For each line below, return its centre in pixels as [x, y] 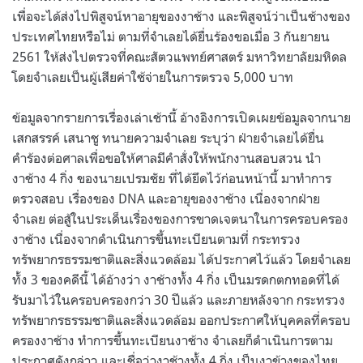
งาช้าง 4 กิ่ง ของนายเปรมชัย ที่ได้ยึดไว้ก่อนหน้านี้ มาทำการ [172, 178]
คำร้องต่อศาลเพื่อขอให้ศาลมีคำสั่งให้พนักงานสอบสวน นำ [167, 158]
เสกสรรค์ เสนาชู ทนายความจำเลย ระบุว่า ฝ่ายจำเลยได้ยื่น [168, 137]
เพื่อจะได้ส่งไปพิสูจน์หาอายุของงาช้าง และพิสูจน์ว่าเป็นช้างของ [181, 16]
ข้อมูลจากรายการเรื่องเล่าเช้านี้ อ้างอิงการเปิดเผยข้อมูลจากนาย [181, 117]
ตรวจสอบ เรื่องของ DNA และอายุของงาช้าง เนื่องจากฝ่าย [166, 198]
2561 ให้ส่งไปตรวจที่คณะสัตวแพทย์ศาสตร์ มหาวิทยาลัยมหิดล [179, 56]
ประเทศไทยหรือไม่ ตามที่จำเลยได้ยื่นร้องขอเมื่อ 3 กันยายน [171, 36]
